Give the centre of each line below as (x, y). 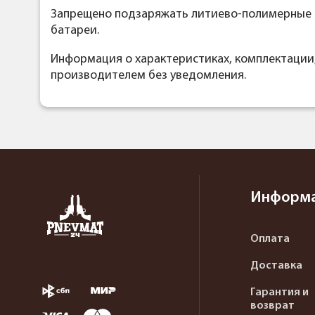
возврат (272, 306)
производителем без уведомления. (148, 76)
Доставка (276, 266)
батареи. (75, 31)
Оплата (270, 239)
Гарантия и (279, 293)
